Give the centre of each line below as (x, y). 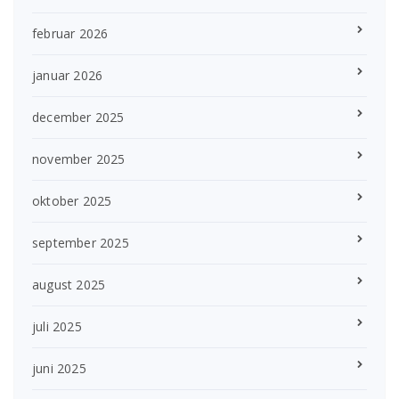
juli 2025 (57, 327)
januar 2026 (68, 76)
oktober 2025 (72, 201)
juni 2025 (59, 369)
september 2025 (81, 243)
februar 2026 (70, 34)
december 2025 (78, 118)
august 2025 (69, 285)
